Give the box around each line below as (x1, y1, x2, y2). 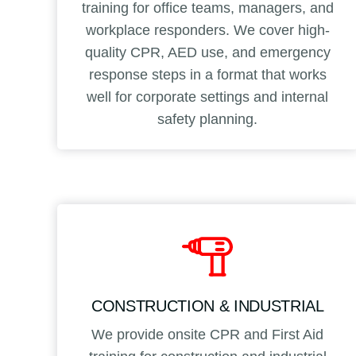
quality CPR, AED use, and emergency (84, 44, 331, 60)
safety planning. (157, 110, 258, 127)
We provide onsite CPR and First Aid (91, 326, 324, 342)
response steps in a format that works (88, 66, 327, 83)
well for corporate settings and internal (87, 88, 329, 105)
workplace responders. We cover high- (85, 21, 330, 38)
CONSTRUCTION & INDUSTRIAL (91, 296, 324, 315)
